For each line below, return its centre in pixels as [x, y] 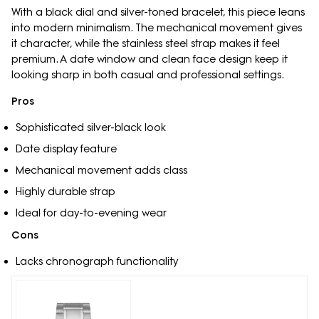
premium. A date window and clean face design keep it [150, 59]
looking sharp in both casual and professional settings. [148, 74]
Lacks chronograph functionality [96, 262]
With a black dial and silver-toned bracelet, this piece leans [158, 12]
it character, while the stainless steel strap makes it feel [146, 43]
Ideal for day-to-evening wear [91, 213]
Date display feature [66, 148]
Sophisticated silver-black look [90, 127]
